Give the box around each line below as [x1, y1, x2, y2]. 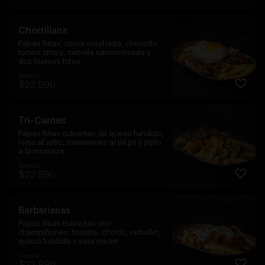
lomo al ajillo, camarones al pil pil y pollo [18, 137, 161, 147]
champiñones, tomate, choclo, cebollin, [18, 227, 161, 237]
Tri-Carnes [18, 114, 66, 126]
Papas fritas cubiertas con [18, 218, 111, 228]
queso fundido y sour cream [18, 235, 119, 245]
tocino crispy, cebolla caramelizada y [18, 47, 151, 57]
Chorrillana [18, 24, 67, 36]
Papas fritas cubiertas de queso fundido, [18, 128, 164, 138]
